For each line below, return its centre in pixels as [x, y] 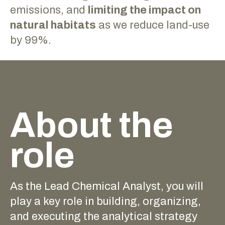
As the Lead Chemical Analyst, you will [107, 186]
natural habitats [53, 25]
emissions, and [49, 10]
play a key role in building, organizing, [105, 201]
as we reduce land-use [153, 25]
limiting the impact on [144, 10]
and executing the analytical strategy [104, 216]
